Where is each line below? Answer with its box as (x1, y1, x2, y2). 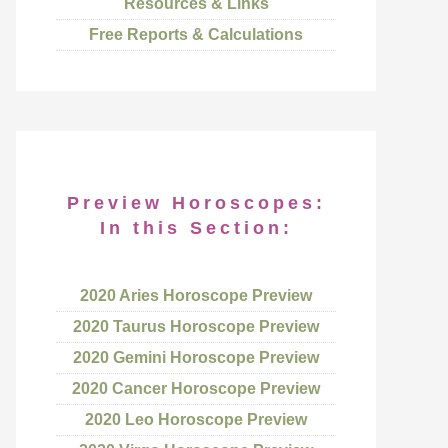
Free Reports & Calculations (89, 26, 303, 43)
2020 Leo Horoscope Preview (85, 411, 307, 428)
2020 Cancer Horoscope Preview (72, 380, 320, 397)
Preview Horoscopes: (66, 193, 326, 213)
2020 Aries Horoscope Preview (80, 287, 312, 304)
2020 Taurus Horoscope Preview (73, 318, 319, 335)
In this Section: (99, 218, 293, 238)
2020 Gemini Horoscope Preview (73, 349, 319, 366)
